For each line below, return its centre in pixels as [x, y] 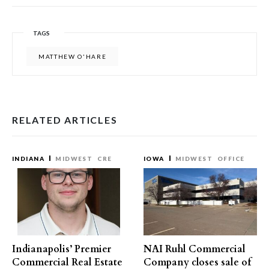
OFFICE [231, 159]
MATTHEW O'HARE [73, 56]
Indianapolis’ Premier [62, 249]
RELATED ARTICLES [65, 120]
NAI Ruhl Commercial [195, 249]
